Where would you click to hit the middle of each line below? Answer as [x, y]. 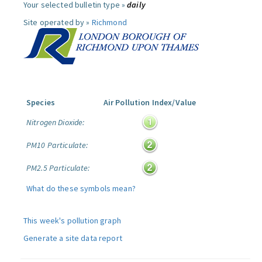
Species [41, 102]
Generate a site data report [73, 238]
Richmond [109, 22]
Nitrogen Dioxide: [56, 122]
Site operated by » [58, 22]
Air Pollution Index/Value [150, 102]
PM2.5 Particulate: [58, 168]
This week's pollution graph [72, 220]
